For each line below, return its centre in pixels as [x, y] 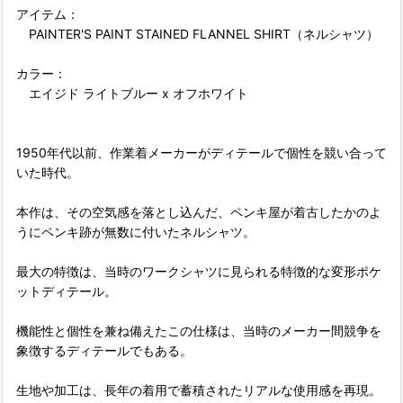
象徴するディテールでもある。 [104, 351]
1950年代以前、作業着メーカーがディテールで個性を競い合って [201, 153]
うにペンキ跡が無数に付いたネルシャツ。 [136, 232]
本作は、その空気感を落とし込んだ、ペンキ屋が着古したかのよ [199, 212]
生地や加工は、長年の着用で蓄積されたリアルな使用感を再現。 [199, 390]
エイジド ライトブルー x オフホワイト [132, 94]
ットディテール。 [67, 291]
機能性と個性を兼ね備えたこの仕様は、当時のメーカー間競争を [199, 331]
